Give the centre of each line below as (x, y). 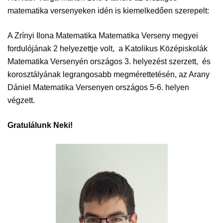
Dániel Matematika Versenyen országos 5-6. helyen (98, 87)
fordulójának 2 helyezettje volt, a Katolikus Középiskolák (108, 49)
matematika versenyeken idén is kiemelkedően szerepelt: (108, 11)
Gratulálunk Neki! (40, 125)
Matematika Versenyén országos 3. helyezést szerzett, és (109, 61)
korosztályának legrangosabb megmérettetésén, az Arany (109, 74)
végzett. (21, 100)
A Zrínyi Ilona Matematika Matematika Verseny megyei (103, 36)
